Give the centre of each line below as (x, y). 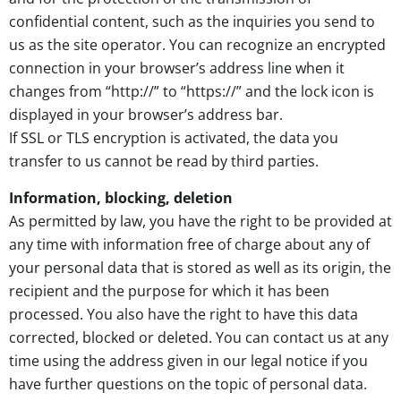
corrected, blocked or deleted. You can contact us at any (199, 337)
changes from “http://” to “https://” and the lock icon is (192, 92)
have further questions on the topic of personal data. (188, 384)
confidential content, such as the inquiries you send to (192, 22)
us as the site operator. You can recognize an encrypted (197, 45)
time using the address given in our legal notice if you (188, 360)
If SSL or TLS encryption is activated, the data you (174, 138)
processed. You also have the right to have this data (183, 314)
